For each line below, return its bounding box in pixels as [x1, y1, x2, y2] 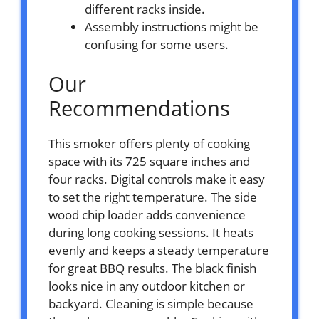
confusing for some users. [85, 36, 229, 53]
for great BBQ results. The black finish [48, 259, 256, 276]
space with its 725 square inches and [48, 152, 250, 169]
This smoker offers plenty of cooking [48, 135, 250, 152]
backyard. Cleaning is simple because [48, 295, 253, 312]
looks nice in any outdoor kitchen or [48, 277, 245, 294]
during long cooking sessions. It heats [48, 224, 253, 241]
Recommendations [48, 93, 230, 122]
